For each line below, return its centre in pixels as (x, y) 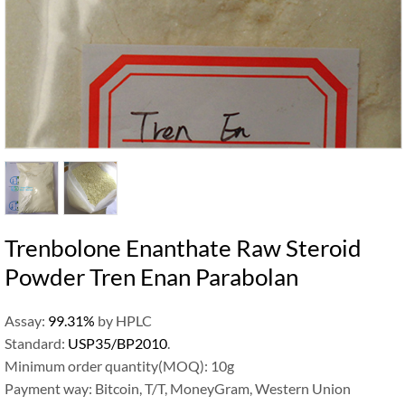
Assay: (26, 320)
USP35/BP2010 (118, 343)
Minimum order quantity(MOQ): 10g (119, 366)
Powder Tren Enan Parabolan (151, 277)
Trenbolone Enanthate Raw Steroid (183, 248)
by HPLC (123, 320)
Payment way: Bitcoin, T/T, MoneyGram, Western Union (178, 388)
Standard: (36, 343)
